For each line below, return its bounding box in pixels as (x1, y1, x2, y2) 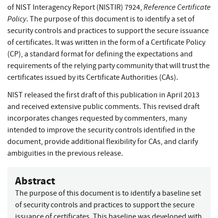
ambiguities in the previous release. (7, 148, 123, 158)
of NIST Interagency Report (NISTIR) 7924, (7, 2, 144, 12)
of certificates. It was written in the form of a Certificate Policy (7, 37, 205, 47)
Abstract (15, 173, 55, 188)
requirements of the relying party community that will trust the (7, 60, 210, 71)
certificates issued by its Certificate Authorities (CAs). (7, 72, 178, 82)
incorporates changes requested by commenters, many (7, 113, 187, 123)
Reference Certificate (144, 1, 211, 12)
